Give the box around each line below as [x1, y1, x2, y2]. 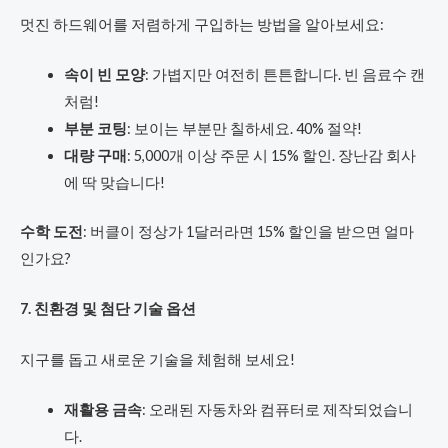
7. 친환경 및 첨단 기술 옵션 [20, 300, 196, 318]
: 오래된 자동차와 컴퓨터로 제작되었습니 [141, 400, 413, 418]
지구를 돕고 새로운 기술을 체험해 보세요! [20, 350, 295, 368]
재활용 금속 [63, 400, 142, 418]
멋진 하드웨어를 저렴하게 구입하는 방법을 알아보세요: [20, 15, 384, 33]
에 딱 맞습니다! [63, 173, 165, 191]
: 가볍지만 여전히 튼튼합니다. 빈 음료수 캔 [144, 65, 425, 83]
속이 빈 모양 [63, 65, 145, 83]
